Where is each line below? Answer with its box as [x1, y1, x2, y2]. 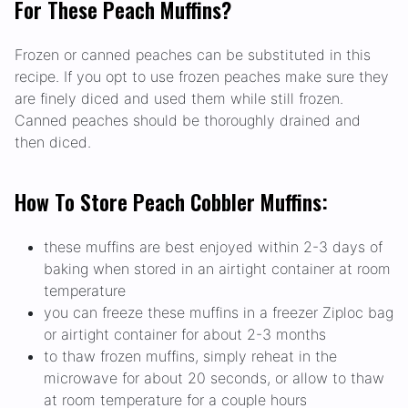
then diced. [15, 133, 91, 152]
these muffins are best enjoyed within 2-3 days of [44, 238, 382, 257]
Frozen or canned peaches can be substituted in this [15, 46, 371, 65]
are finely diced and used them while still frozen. [15, 89, 343, 108]
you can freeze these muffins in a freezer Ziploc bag [44, 303, 393, 322]
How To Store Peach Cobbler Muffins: [15, 186, 328, 219]
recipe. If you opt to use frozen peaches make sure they [15, 67, 389, 87]
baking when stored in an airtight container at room [44, 260, 391, 279]
